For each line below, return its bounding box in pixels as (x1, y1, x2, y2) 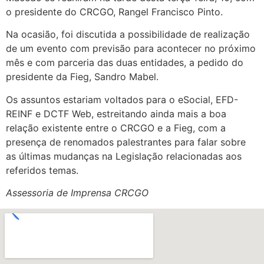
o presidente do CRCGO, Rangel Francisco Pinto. (6, 6, 223, 18)
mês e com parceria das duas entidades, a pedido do (6, 57, 243, 69)
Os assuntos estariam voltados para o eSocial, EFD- (6, 93, 238, 105)
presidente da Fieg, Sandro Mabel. (6, 71, 159, 83)
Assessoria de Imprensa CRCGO (6, 187, 148, 199)
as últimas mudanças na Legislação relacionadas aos (6, 150, 242, 162)
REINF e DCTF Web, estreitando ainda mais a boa (6, 107, 226, 120)
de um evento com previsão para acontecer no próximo (6, 42, 256, 55)
